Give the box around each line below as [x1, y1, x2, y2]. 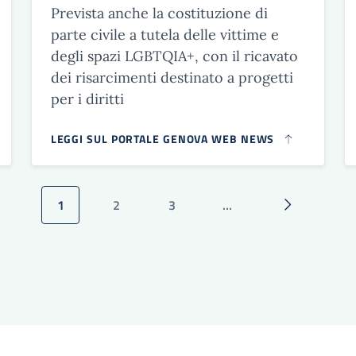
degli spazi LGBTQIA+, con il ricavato [50, 46, 298, 65]
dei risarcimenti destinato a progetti [50, 68, 293, 87]
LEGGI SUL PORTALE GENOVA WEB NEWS [50, 130, 275, 147]
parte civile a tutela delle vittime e [50, 25, 279, 44]
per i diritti [50, 89, 124, 108]
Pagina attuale [59, 203, 138, 223]
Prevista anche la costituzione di [50, 3, 268, 22]
